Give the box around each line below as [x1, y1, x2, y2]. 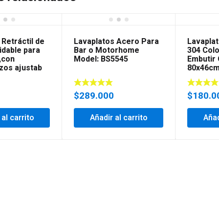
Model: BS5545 [74, 53, 129, 65]
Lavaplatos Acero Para [74, 35, 159, 47]
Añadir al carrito [89, 111, 148, 124]
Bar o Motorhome [74, 44, 140, 56]
